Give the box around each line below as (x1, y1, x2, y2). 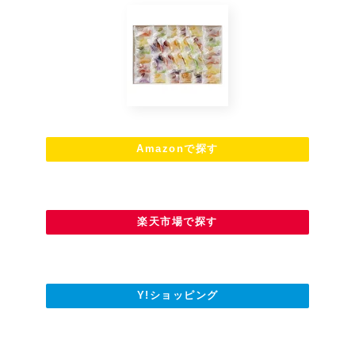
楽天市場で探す (137, 216, 218, 228)
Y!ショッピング (136, 288, 219, 301)
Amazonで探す (136, 142, 219, 155)
